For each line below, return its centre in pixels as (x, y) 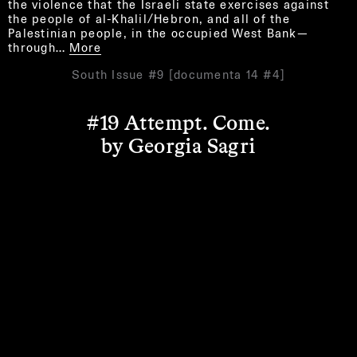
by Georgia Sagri (178, 144)
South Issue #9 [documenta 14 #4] (178, 74)
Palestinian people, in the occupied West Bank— (158, 33)
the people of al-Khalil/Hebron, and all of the (149, 18)
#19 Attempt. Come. (178, 121)
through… (37, 47)
